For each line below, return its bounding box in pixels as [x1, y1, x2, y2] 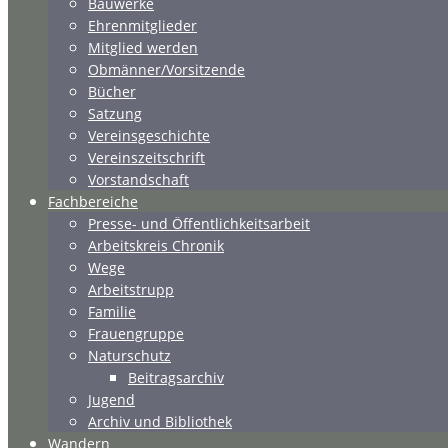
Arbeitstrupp [88, 280, 174, 299]
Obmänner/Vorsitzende [88, 60, 245, 79]
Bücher [88, 82, 136, 101]
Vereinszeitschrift [88, 148, 205, 167]
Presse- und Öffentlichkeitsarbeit [88, 214, 310, 233]
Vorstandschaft [88, 170, 189, 189]
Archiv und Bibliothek [88, 412, 232, 431]
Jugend [88, 390, 135, 409]
